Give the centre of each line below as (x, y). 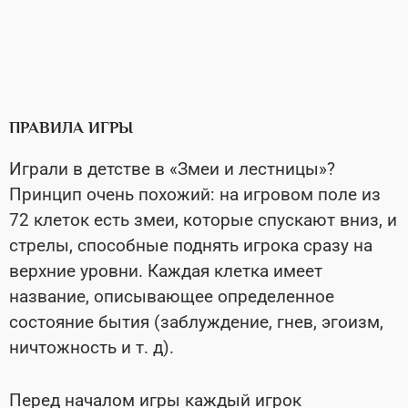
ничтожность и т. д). (92, 347)
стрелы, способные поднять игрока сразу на (191, 245)
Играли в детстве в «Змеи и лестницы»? (172, 169)
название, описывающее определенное (172, 296)
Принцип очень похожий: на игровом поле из (195, 194)
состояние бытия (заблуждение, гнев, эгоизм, (196, 322)
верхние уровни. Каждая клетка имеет (166, 271)
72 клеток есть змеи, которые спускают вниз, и (203, 220)
